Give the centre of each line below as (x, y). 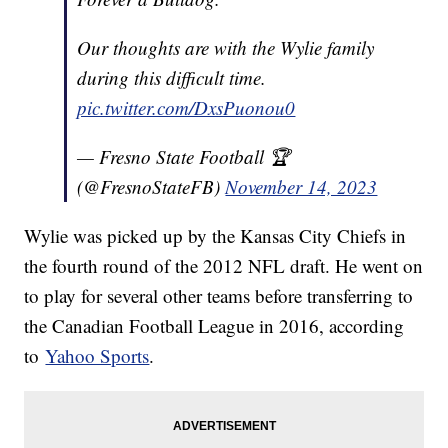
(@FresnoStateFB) (151, 187)
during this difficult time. (172, 78)
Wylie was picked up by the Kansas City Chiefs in (215, 236)
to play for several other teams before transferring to (219, 296)
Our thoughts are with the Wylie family (226, 48)
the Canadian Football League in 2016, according (214, 326)
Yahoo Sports (97, 356)
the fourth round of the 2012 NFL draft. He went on (224, 266)
